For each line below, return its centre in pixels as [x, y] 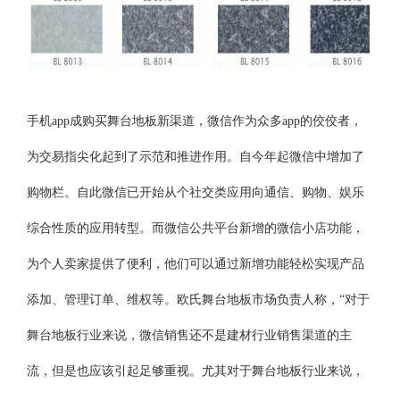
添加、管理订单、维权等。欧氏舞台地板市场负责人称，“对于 [199, 300]
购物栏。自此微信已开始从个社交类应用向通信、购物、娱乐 [196, 192]
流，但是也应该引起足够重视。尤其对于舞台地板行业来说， [196, 371]
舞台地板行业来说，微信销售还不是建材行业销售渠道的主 [190, 335]
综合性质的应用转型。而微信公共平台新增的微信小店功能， [196, 228]
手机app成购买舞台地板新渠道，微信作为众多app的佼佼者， [195, 121]
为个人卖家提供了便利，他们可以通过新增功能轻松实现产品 [196, 264]
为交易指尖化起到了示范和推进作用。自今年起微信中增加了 [196, 157]
